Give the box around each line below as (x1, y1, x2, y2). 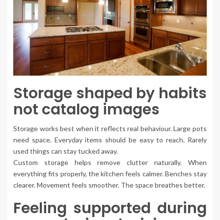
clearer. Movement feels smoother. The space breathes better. (13, 181, 205, 190)
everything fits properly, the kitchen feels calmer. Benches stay (13, 169, 207, 178)
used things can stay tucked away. (13, 147, 118, 156)
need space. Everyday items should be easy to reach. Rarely (13, 136, 207, 144)
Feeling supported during (13, 198, 207, 219)
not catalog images (13, 99, 160, 120)
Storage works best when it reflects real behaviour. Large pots (13, 124, 207, 133)
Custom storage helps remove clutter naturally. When (13, 158, 207, 167)
